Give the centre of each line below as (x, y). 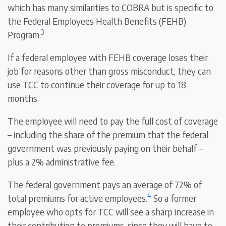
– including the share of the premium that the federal (108, 135)
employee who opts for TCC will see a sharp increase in (111, 212)
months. (23, 98)
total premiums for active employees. (78, 198)
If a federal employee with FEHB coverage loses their (108, 58)
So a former (174, 198)
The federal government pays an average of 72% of (105, 185)
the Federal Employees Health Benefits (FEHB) (97, 21)
